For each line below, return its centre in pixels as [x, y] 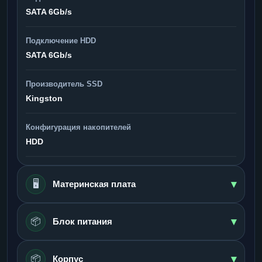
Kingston [44, 98]
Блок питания [82, 221]
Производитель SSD [64, 84]
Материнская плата [94, 184]
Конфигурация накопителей [78, 127]
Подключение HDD [61, 40]
